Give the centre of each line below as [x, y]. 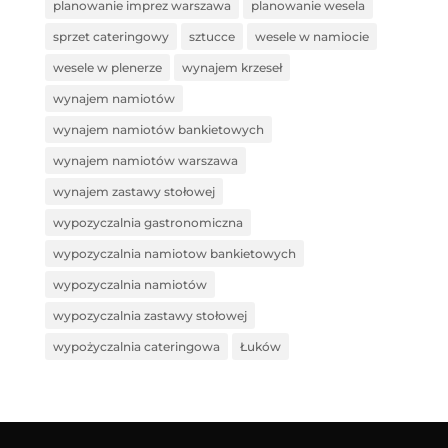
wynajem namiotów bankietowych [158, 130]
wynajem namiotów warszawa [145, 161]
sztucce [211, 37]
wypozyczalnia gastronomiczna [147, 223]
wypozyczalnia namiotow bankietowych [174, 254]
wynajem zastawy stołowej [133, 192]
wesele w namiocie [311, 37]
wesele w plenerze [107, 68]
